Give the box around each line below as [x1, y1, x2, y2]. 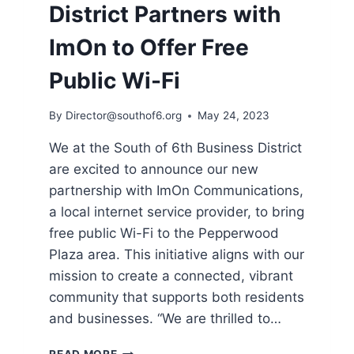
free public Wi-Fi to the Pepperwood [49, 225, 280, 242]
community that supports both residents [49, 289, 305, 306]
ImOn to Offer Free [49, 33, 250, 61]
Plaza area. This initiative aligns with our [49, 247, 305, 263]
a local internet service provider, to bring [49, 204, 305, 220]
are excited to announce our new [49, 161, 259, 178]
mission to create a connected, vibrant [49, 268, 294, 284]
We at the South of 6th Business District [49, 140, 303, 156]
